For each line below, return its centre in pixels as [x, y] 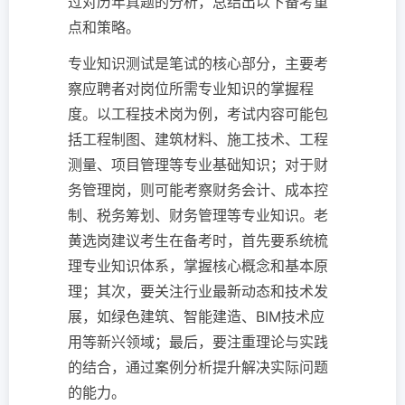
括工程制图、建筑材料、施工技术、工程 [198, 140]
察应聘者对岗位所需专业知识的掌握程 [191, 89]
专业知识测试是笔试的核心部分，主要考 [198, 64]
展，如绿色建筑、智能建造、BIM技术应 [196, 317]
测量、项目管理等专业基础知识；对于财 [198, 165]
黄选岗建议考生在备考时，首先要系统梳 [198, 241]
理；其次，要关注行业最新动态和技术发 [198, 292]
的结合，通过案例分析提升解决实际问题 [198, 367]
